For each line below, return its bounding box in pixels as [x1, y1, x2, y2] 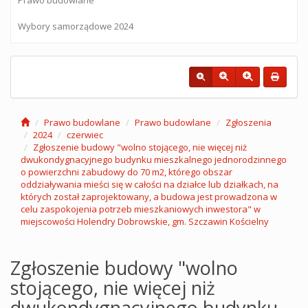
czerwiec [67, 129, 103, 141]
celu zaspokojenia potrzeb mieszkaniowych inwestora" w [21, 203, 261, 215]
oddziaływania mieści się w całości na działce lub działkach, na [21, 178, 278, 190]
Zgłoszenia [225, 116, 272, 129]
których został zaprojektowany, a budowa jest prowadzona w [21, 190, 277, 203]
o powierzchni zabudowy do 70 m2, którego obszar [21, 166, 232, 178]
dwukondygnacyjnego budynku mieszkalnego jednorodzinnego [21, 153, 287, 166]
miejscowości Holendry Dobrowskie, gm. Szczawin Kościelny [21, 215, 269, 228]
